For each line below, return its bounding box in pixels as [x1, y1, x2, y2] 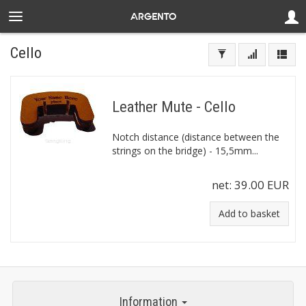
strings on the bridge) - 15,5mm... [111, 144, 258, 157]
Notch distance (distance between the [111, 130, 279, 143]
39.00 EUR [234, 177, 289, 193]
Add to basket [219, 207, 280, 220]
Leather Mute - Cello [111, 98, 236, 115]
